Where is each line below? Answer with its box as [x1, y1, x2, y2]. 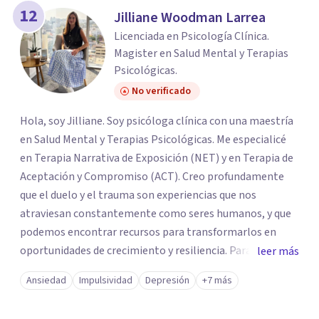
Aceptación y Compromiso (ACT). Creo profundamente [20, 169, 182, 184]
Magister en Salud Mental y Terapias [114, 46, 288, 61]
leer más [257, 244, 299, 259]
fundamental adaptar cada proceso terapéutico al [20, 261, 261, 277]
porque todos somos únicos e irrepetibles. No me [20, 298, 225, 314]
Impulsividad [79, 273, 132, 288]
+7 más [202, 273, 232, 288]
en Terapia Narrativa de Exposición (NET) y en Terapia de [20, 150, 293, 166]
